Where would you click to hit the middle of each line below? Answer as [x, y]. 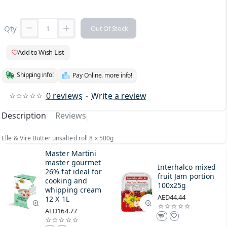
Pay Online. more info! [102, 75]
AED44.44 [172, 197]
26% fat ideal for [73, 171]
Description [24, 115]
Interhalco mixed [187, 167]
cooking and [66, 180]
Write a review [119, 96]
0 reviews [64, 96]
